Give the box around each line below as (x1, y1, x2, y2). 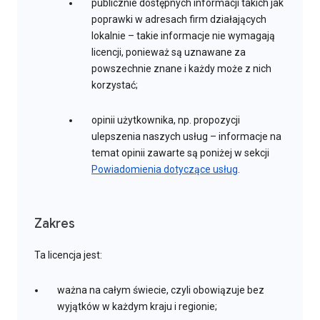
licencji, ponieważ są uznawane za (91, 46, 246, 59)
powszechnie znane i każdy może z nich (91, 63, 271, 75)
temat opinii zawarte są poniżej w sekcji (91, 147, 269, 159)
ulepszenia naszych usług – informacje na (91, 131, 281, 143)
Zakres (34, 216, 75, 232)
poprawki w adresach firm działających (91, 14, 266, 26)
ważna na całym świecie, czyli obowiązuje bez (57, 284, 264, 296)
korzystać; (91, 79, 138, 91)
